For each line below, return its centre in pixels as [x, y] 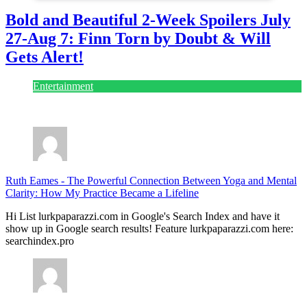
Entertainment [63, 86]
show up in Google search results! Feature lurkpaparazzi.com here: [149, 229]
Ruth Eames [33, 181]
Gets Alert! [45, 57]
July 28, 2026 [35, 110]
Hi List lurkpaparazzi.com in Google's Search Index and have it [143, 217]
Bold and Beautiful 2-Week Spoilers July [148, 20]
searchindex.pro [40, 241]
